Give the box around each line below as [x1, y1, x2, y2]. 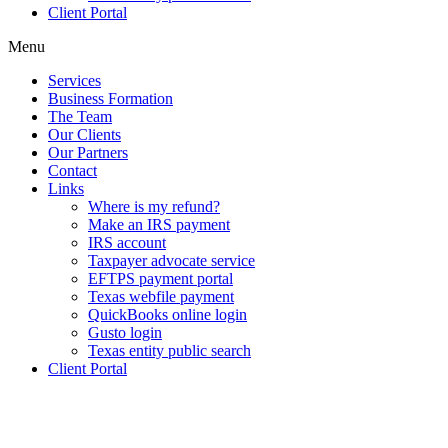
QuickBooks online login [88, 306, 247, 323]
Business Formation [48, 90, 173, 107]
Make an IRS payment [88, 216, 230, 233]
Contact [48, 162, 97, 179]
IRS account [88, 234, 166, 251]
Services [48, 72, 101, 89]
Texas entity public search [88, 342, 251, 359]
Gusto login [88, 324, 162, 341]
